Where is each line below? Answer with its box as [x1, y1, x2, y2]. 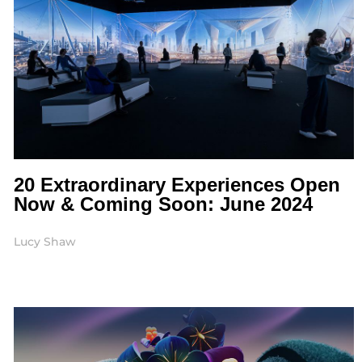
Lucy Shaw [13, 234, 76, 250]
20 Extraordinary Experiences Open [13, 174, 340, 196]
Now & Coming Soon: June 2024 [13, 193, 313, 216]
